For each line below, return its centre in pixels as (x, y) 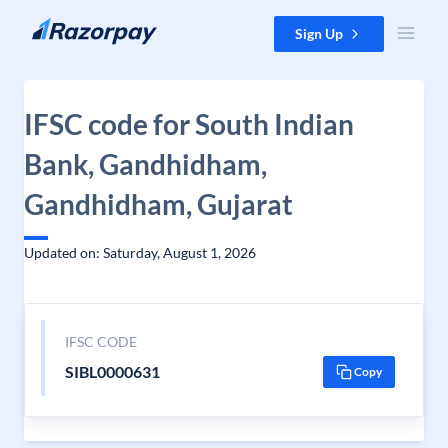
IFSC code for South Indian (189, 124)
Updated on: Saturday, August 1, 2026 (140, 252)
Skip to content (63, 25)
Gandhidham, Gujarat (158, 204)
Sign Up (319, 33)
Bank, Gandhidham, (145, 164)
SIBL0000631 (112, 371)
